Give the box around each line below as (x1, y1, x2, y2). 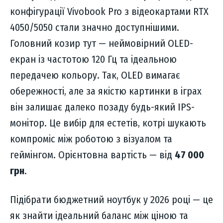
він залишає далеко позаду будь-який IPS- (10, 101, 195, 113)
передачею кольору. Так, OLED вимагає (10, 69, 180, 82)
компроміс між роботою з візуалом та (10, 133, 172, 145)
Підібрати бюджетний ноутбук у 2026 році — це (10, 194, 213, 206)
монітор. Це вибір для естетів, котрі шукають (10, 117, 206, 129)
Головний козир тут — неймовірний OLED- (10, 37, 193, 50)
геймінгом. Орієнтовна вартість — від (10, 149, 175, 161)
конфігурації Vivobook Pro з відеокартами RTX (10, 5, 209, 18)
